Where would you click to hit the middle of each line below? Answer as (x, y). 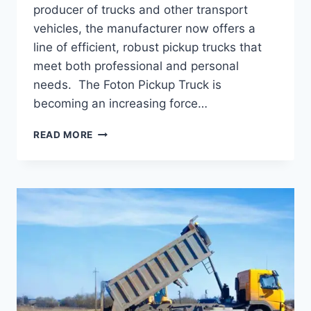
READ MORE (64, 134)
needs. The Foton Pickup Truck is (127, 84)
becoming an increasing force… (120, 103)
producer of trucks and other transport (141, 9)
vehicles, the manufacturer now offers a (144, 28)
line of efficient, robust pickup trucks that (148, 47)
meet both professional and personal (136, 66)
